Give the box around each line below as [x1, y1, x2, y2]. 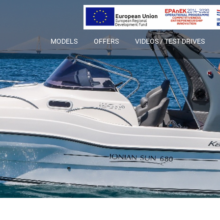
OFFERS [94, 37, 119, 45]
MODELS [51, 37, 78, 45]
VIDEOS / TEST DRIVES [135, 37, 205, 45]
